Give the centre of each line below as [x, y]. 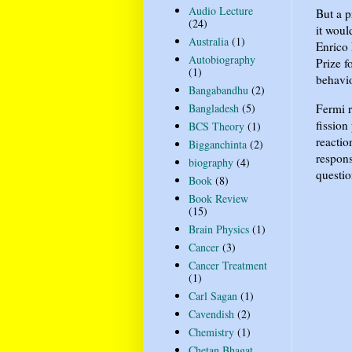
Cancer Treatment [227, 266]
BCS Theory [216, 126]
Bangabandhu [218, 90]
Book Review [218, 199]
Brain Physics [218, 229]
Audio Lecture [220, 11]
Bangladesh [213, 108]
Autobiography [222, 60]
